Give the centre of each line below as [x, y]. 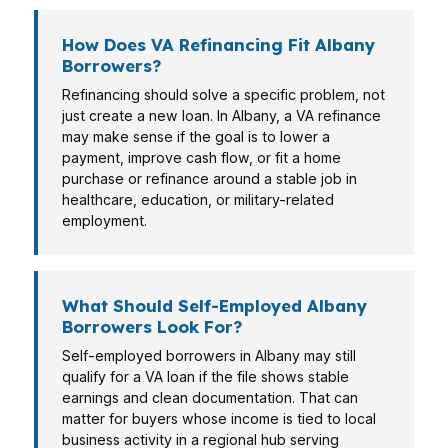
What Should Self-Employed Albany [214, 305]
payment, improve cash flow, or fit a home [201, 157]
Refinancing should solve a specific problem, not [223, 94]
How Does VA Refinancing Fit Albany [218, 44]
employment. [104, 220]
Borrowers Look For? [152, 326]
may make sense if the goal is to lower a [196, 136]
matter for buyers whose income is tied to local [219, 418]
